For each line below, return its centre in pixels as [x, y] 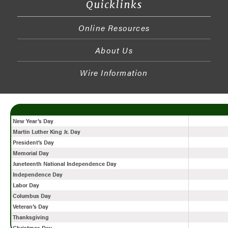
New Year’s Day [33, 121]
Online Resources [114, 28]
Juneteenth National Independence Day [65, 164]
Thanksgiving [31, 217]
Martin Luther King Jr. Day [47, 132]
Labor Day [26, 185]
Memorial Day [31, 153]
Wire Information [114, 73]
